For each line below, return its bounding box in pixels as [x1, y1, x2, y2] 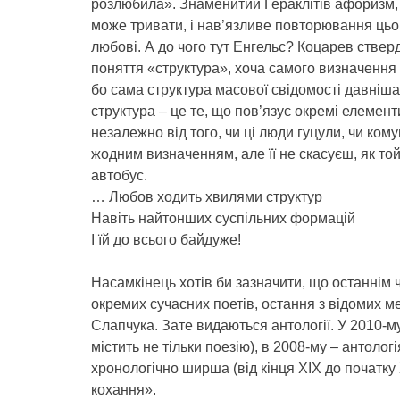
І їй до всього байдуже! [91, 232, 241, 247]
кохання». [91, 382, 156, 397]
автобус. [91, 168, 147, 183]
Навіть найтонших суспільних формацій [91, 211, 355, 226]
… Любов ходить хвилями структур [91, 189, 322, 204]
